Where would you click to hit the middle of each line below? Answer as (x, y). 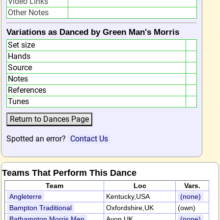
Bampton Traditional (41, 208)
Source (20, 68)
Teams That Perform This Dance (69, 173)
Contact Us (89, 139)
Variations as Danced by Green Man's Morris (93, 32)
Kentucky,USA (128, 196)
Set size (21, 45)
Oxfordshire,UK (130, 208)
